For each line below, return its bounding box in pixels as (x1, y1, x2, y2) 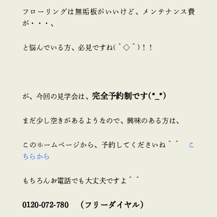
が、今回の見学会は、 (22, 93, 93, 100)
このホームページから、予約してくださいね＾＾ (22, 141, 188, 149)
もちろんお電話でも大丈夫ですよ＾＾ (22, 177, 141, 185)
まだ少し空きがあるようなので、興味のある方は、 (22, 117, 183, 124)
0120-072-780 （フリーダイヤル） (22, 201, 148, 209)
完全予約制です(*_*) (92, 92, 167, 100)
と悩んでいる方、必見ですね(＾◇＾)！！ (22, 44, 155, 51)
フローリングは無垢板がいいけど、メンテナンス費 (22, 8, 195, 15)
